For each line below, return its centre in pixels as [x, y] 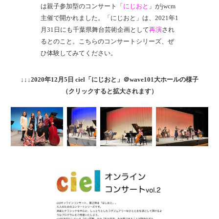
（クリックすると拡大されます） [109, 91]
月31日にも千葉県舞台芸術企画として [95, 29]
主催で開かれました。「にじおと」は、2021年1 [109, 18]
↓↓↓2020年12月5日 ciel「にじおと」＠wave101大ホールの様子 [109, 79]
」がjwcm [162, 6]
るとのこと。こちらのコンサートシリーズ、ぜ [107, 41]
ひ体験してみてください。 [78, 53]
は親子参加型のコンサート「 [82, 6]
